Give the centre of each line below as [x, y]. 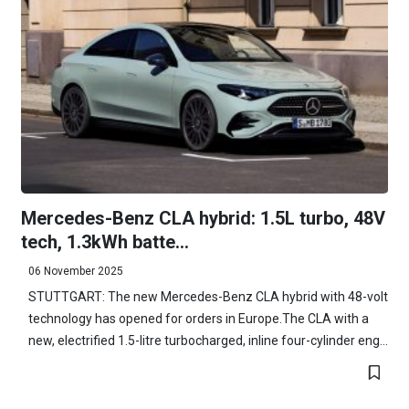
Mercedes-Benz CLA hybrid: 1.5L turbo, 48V [203, 218]
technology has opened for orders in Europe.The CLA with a [198, 318]
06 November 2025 [75, 271]
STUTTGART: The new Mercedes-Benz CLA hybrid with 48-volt [208, 296]
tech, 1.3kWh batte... [105, 241]
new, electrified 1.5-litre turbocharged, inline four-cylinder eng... [208, 340]
